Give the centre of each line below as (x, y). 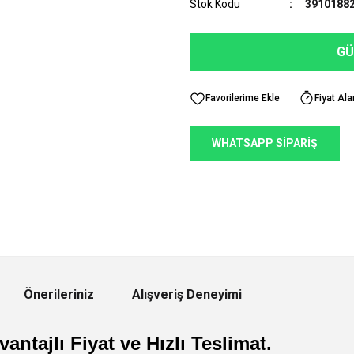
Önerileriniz (59, 294)
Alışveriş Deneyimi (187, 294)
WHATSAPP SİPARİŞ (265, 143)
